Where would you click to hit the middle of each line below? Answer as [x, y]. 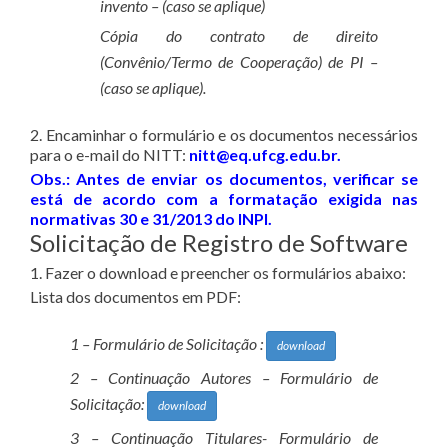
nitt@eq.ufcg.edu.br [263, 155]
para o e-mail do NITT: [109, 155]
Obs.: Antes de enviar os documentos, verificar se [224, 179]
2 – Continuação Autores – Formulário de [224, 378]
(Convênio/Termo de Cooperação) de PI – [239, 62]
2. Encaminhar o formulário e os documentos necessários [224, 135]
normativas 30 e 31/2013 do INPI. [151, 219]
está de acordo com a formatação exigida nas [224, 199]
